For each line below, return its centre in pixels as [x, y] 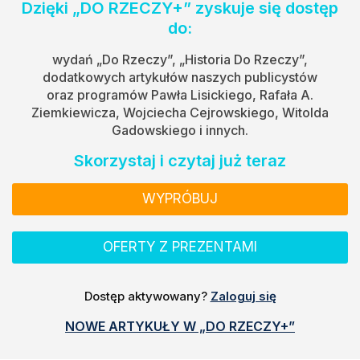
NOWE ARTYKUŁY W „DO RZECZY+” [180, 326]
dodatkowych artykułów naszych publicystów [180, 77]
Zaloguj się [243, 296]
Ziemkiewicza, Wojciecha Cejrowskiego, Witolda [180, 112]
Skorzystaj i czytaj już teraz [180, 160]
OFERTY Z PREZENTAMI [180, 247]
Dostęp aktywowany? [147, 296]
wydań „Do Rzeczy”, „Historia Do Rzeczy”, [180, 59]
